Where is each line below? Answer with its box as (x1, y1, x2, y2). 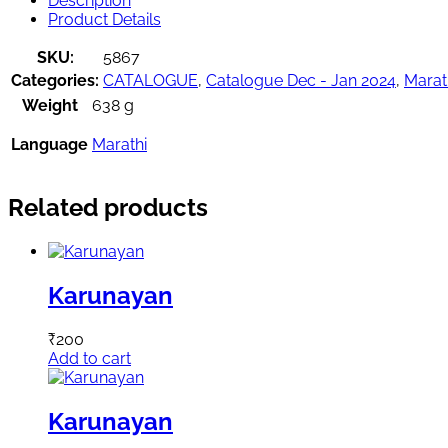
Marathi (92, 135, 147, 155)
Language (11, 135, 88, 155)
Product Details (48, 10, 161, 30)
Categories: (11, 71, 99, 91)
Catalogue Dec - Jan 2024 (206, 71, 396, 91)
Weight (21, 96, 78, 116)
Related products (8, 193, 208, 223)
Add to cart (48, 348, 131, 368)
